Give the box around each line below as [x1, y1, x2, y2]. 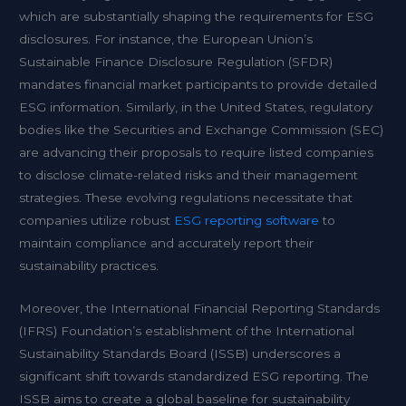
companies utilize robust [19, 212, 175, 227]
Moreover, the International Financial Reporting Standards [19, 300, 381, 315]
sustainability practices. [19, 257, 159, 273]
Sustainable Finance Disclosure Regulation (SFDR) [19, 53, 333, 69]
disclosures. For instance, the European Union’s [19, 31, 314, 46]
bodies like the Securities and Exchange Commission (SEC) [19, 121, 384, 137]
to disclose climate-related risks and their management [19, 167, 359, 182]
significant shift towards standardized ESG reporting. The [19, 368, 370, 383]
